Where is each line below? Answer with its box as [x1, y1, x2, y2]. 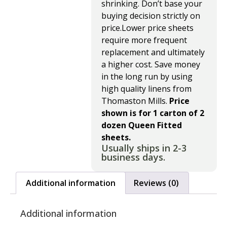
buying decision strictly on [101, 10, 200, 21]
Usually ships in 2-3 [101, 142, 186, 154]
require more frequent [101, 34, 187, 46]
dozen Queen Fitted [101, 120, 182, 131]
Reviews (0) [133, 177, 179, 188]
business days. [101, 151, 165, 163]
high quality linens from [101, 83, 192, 94]
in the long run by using [101, 71, 193, 82]
